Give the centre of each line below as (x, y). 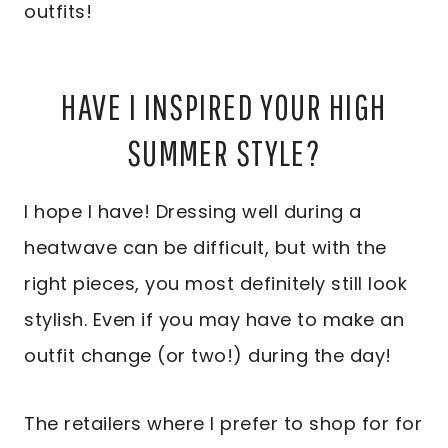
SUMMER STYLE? (224, 153)
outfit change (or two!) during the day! (208, 356)
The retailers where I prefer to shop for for (223, 424)
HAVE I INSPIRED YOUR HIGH (224, 107)
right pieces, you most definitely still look (215, 284)
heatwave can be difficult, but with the (205, 248)
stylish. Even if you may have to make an (214, 320)
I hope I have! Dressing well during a (193, 212)
